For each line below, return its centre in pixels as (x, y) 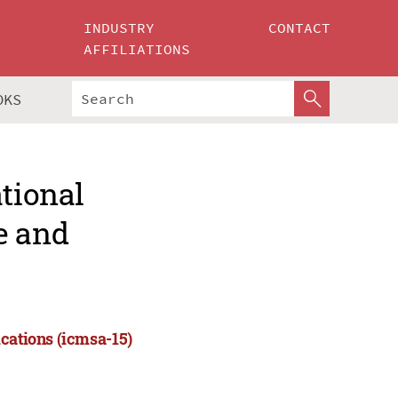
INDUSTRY (119, 28)
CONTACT (299, 28)
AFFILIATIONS (137, 49)
